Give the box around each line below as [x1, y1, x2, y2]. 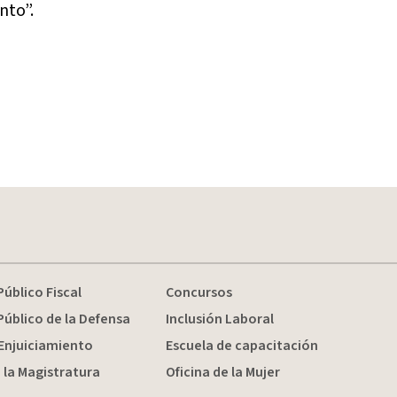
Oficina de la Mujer [165, 362, 280, 382]
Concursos [165, 283, 232, 302]
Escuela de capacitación [165, 336, 318, 355]
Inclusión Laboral [165, 309, 274, 329]
